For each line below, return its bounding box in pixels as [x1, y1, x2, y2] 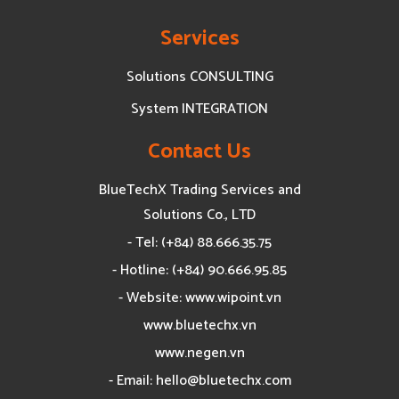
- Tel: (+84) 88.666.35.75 [127, 230, 272, 255]
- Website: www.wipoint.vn [118, 285, 281, 310]
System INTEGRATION [131, 96, 268, 121]
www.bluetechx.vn [142, 313, 256, 338]
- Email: [108, 368, 156, 393]
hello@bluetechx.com [155, 368, 291, 393]
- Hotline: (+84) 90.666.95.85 [112, 257, 287, 282]
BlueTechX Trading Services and [98, 177, 301, 202]
